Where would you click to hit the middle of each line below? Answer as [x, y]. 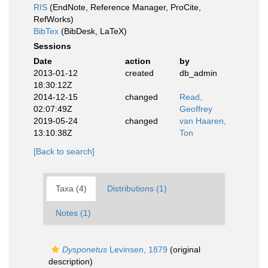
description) [71, 261]
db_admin [198, 73]
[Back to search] [64, 151]
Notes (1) [73, 213]
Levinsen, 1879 [137, 249]
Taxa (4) [71, 188]
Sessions [52, 46]
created [139, 73]
